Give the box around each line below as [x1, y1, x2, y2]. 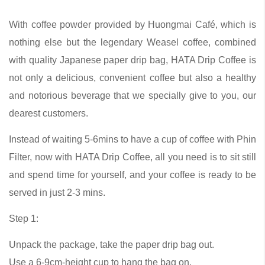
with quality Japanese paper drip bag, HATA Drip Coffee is [9, 55, 256, 66]
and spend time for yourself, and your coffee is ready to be [9, 170, 256, 180]
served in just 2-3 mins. [9, 188, 105, 198]
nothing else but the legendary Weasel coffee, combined [9, 37, 256, 48]
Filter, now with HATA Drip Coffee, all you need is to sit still [9, 152, 256, 163]
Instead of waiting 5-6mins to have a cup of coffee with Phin [9, 134, 256, 145]
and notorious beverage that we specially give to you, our [9, 91, 256, 101]
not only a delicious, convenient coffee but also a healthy [9, 73, 256, 83]
